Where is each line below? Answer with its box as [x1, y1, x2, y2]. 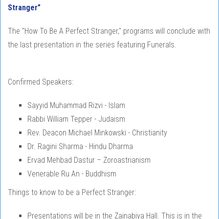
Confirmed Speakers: [8, 77, 73, 87]
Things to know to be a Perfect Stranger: [8, 188, 136, 197]
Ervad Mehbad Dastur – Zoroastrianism [27, 155, 151, 165]
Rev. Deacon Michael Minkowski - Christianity [27, 128, 167, 138]
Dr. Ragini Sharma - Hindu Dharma [27, 142, 133, 152]
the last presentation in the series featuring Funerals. [8, 40, 178, 50]
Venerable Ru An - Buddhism [27, 169, 116, 179]
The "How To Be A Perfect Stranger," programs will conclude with [8, 26, 210, 36]
